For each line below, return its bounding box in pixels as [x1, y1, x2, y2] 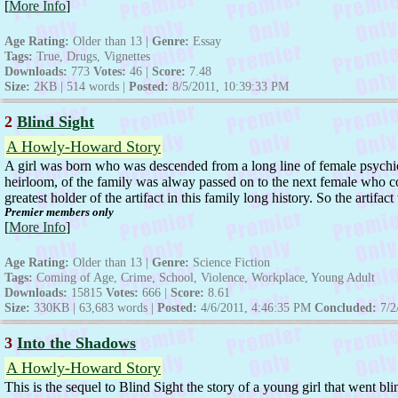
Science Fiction [189, 255, 270, 270]
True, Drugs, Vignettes [33, 49, 150, 64]
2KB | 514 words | [30, 79, 129, 94]
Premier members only [4, 206, 114, 219]
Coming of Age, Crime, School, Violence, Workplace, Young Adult [33, 270, 375, 285]
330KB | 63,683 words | [30, 300, 157, 315]
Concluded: [314, 300, 377, 315]
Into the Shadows [17, 334, 136, 353]
